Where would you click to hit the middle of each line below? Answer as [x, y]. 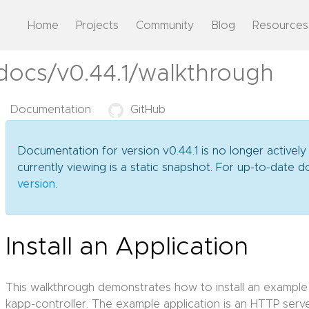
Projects [97, 26]
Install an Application [127, 247]
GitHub [148, 110]
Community [165, 26]
